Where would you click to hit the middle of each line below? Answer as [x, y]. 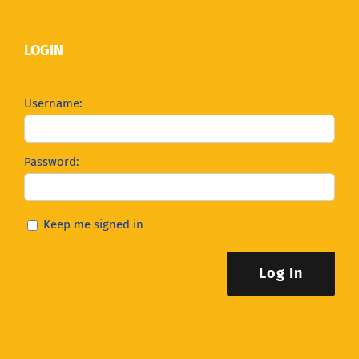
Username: [53, 103]
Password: [52, 161]
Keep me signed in [93, 225]
